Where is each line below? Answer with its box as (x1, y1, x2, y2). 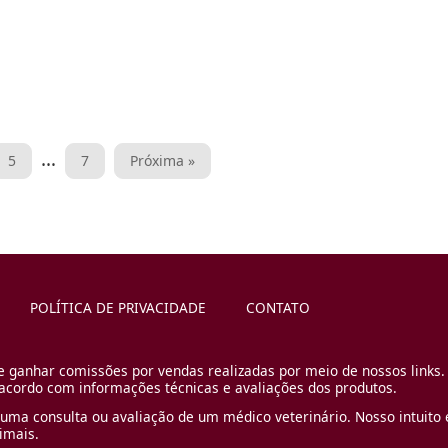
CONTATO (246, 298, 310, 318)
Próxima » (130, 151, 195, 170)
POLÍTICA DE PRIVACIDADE (30, 298, 206, 318)
